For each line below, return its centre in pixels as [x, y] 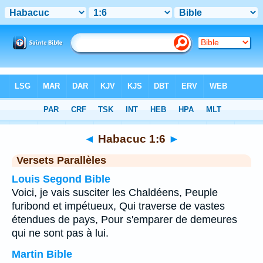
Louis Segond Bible [61, 179]
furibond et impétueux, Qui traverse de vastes [118, 206]
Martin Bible [42, 254]
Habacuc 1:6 [131, 139]
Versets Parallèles [61, 160]
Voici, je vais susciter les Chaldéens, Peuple [115, 193]
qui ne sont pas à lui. [60, 233]
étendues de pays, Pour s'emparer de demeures [124, 220]
